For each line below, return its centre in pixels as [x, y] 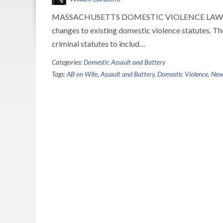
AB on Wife [82, 74]
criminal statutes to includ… [99, 44]
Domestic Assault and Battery [124, 62]
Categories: [68, 62]
